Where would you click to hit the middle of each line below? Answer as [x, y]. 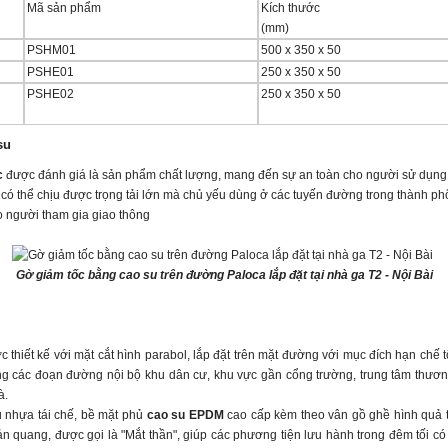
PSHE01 [50, 71]
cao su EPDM [185, 414]
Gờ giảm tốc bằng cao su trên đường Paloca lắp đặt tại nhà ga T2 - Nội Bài [224, 274]
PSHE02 [50, 93]
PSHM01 [51, 49]
